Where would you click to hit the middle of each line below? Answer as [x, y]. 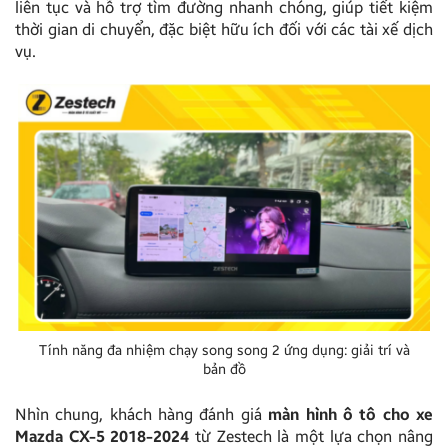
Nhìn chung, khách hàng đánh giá [142, 414]
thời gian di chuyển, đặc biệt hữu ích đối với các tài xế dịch [224, 29]
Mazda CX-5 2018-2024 [102, 436]
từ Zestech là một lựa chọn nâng [311, 436]
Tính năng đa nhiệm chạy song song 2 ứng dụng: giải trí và [224, 350]
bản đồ [224, 369]
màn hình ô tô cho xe [351, 414]
